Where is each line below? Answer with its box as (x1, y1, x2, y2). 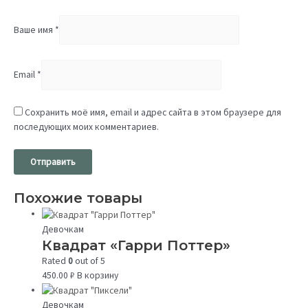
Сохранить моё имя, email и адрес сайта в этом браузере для (25, 106, 281, 118)
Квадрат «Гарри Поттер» (42, 236, 231, 254)
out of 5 (73, 254, 106, 267)
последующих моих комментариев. (14, 120, 159, 133)
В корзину (75, 269, 119, 281)
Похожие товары (14, 189, 142, 207)
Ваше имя (14, 24, 55, 36)
